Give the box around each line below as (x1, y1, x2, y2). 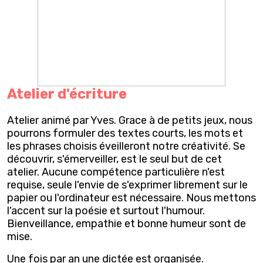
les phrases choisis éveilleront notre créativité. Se (7, 139, 245, 153)
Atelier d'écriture (7, 85, 127, 102)
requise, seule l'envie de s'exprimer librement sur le (7, 178, 248, 191)
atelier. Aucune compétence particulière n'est (7, 165, 225, 178)
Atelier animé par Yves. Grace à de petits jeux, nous (7, 113, 252, 127)
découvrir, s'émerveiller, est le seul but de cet (7, 152, 222, 166)
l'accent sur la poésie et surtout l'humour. (7, 204, 205, 217)
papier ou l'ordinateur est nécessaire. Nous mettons (7, 191, 256, 204)
